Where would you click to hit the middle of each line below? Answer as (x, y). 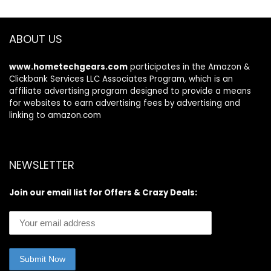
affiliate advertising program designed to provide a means (130, 91)
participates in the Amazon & (189, 67)
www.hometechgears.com (68, 67)
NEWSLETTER (42, 165)
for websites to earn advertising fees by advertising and (125, 103)
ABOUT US (36, 39)
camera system (62, 14)
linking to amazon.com (55, 115)
